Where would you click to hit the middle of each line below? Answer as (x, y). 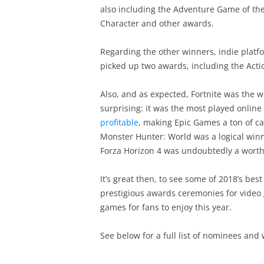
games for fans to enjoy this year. (166, 207)
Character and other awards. (157, 23)
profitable (119, 122)
